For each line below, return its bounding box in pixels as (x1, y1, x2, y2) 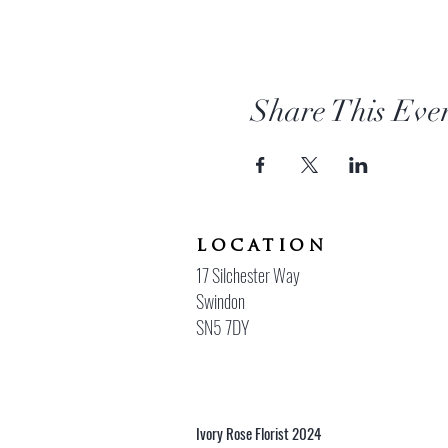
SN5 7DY (196, 314, 249, 341)
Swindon (196, 288, 245, 315)
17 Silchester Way (196, 262, 300, 289)
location (196, 237, 327, 257)
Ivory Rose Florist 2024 (196, 422, 324, 445)
